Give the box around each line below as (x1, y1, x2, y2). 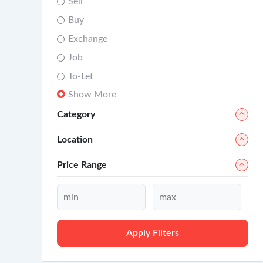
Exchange (68, 34, 107, 43)
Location (56, 135, 93, 144)
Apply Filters (126, 228, 179, 238)
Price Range (56, 160, 107, 170)
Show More (68, 90, 116, 99)
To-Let (68, 72, 93, 81)
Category (56, 110, 95, 119)
